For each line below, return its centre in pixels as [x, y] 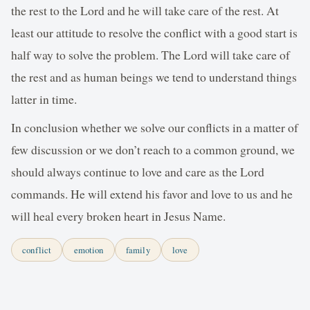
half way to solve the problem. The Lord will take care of [151, 55]
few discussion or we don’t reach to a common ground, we [153, 149]
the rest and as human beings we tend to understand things [154, 77]
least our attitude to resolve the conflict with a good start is [154, 33]
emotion [89, 250]
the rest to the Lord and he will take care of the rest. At [145, 11]
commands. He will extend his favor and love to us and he [152, 193]
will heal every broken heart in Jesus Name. [118, 216]
